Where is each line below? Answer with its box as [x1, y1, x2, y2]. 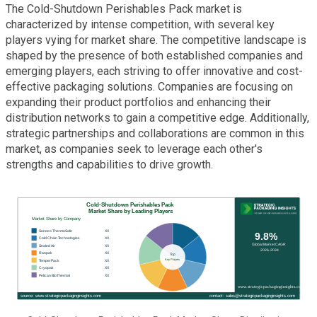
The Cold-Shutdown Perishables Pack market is [6, 2, 242, 16]
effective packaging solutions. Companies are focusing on [6, 80, 293, 94]
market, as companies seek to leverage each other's [6, 142, 263, 156]
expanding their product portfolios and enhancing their [6, 96, 271, 110]
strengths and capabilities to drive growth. [6, 158, 213, 172]
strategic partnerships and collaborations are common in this [6, 127, 304, 141]
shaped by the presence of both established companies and [6, 49, 303, 63]
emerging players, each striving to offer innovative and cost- [6, 64, 303, 79]
